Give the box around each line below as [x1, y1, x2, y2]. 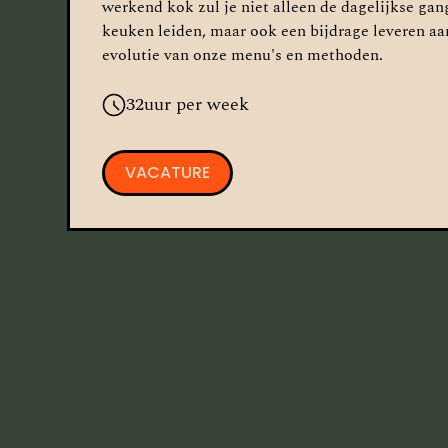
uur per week [144, 91, 250, 118]
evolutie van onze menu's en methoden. [102, 43, 384, 67]
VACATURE [125, 161, 211, 184]
